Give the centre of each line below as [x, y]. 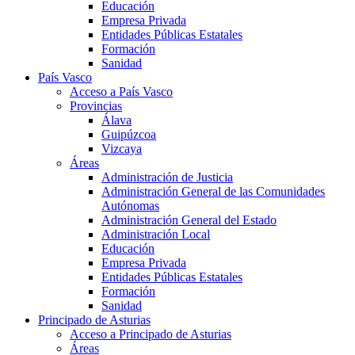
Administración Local [156, 235]
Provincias [96, 106]
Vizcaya [122, 149]
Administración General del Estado [189, 220]
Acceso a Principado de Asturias [151, 334]
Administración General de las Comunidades [213, 192]
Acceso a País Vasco [121, 92]
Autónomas [130, 206]
